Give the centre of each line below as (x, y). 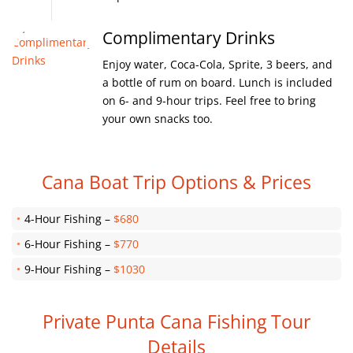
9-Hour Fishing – (69, 269)
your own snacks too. (158, 119)
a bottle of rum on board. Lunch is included (217, 82)
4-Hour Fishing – (69, 219)
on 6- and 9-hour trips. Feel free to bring (209, 100)
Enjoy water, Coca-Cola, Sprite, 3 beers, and (217, 64)
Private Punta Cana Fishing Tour (176, 321)
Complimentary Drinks (189, 38)
